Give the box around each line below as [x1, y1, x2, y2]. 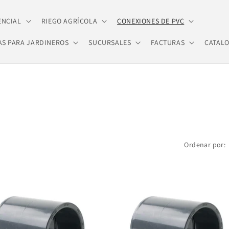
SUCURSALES [88, 38, 131, 47]
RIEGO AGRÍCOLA [41, 16, 98, 26]
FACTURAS [151, 38, 185, 47]
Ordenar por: [184, 140, 226, 149]
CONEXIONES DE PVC [117, 16, 185, 26]
